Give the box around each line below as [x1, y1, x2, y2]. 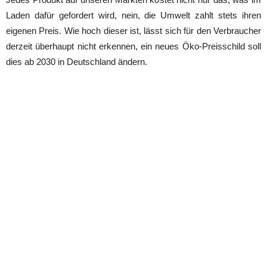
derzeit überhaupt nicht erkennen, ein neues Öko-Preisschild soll [6, 41, 261, 51]
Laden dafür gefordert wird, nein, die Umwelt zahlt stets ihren [6, 10, 261, 20]
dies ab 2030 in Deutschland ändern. [6, 56, 147, 67]
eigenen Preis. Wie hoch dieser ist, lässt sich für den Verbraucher [6, 25, 261, 36]
